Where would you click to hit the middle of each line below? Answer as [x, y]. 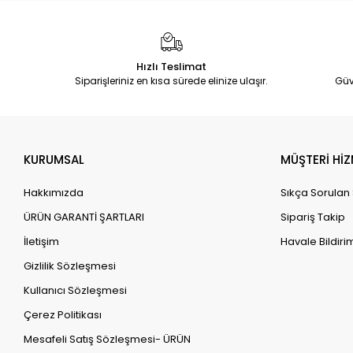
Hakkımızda [54, 193]
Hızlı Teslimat [172, 67]
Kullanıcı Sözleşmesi [76, 291]
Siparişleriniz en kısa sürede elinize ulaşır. [172, 81]
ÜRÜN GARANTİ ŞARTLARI [84, 217]
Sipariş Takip [313, 217]
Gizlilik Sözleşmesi [70, 266]
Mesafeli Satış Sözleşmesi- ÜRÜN [108, 340]
